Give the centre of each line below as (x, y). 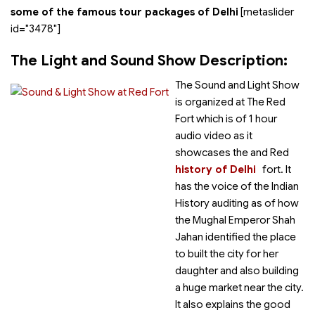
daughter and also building (237, 271)
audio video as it (214, 136)
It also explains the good (233, 304)
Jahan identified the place (236, 237)
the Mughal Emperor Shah (235, 220)
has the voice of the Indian (237, 186)
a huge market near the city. (239, 288)
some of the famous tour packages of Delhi (124, 12)
